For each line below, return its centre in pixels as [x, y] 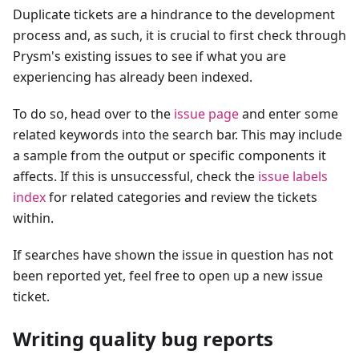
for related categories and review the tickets [182, 197]
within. [33, 218]
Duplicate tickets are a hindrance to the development [174, 14]
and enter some [288, 113]
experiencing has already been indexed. [133, 77]
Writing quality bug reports [143, 338]
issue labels [293, 176]
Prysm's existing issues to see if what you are [149, 56]
